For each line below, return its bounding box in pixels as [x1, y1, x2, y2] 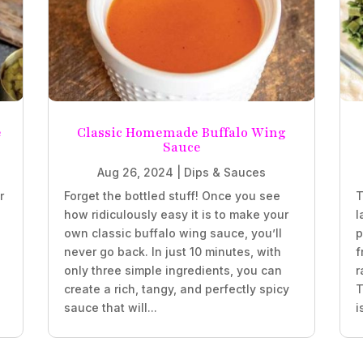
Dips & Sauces [184, 165, 266, 180]
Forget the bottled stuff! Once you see [63, 189, 280, 203]
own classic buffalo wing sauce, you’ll [63, 226, 282, 241]
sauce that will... [63, 301, 157, 315]
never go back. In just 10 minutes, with [63, 245, 281, 259]
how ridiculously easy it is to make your [63, 207, 288, 222]
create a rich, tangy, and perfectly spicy [63, 282, 289, 297]
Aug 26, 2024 [97, 165, 173, 180]
